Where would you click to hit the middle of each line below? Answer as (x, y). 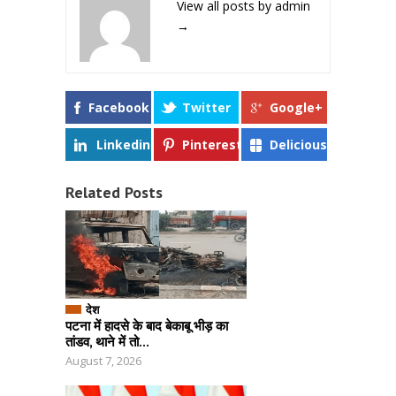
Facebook (119, 107)
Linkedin (123, 145)
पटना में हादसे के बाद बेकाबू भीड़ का (147, 326)
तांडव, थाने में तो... (107, 342)
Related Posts (114, 192)
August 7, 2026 (103, 361)
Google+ (296, 107)
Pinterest (212, 145)
